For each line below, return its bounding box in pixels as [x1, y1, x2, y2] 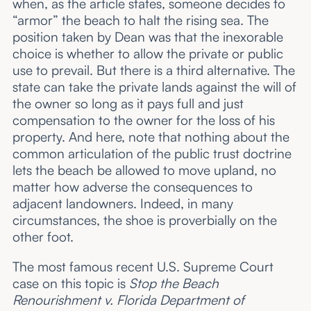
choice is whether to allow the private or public [12, 44, 283, 62]
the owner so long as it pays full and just [12, 94, 244, 112]
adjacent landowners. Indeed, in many [12, 194, 233, 212]
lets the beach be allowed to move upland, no [12, 161, 276, 178]
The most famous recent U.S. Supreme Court [12, 258, 274, 275]
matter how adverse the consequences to [12, 178, 253, 195]
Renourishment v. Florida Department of [12, 291, 244, 308]
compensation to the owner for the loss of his [12, 111, 275, 128]
